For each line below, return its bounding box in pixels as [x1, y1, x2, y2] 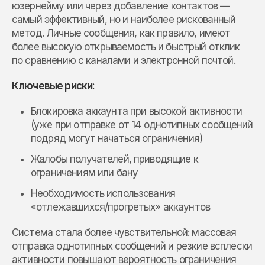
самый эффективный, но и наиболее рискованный [12, 14, 236, 26]
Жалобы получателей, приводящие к [31, 153, 198, 166]
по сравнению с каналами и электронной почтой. [12, 54, 235, 67]
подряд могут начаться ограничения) [31, 132, 203, 145]
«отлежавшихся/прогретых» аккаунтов [31, 201, 211, 214]
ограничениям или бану [31, 167, 138, 179]
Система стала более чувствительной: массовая [12, 227, 237, 239]
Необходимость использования [31, 188, 176, 200]
